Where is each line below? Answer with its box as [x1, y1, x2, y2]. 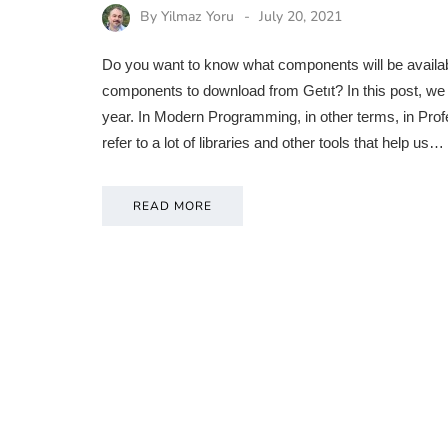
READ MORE [133, 198, 212, 215]
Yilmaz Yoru [161, 7, 234, 27]
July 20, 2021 [259, 7, 342, 27]
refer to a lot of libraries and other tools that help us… [102, 134, 444, 152]
